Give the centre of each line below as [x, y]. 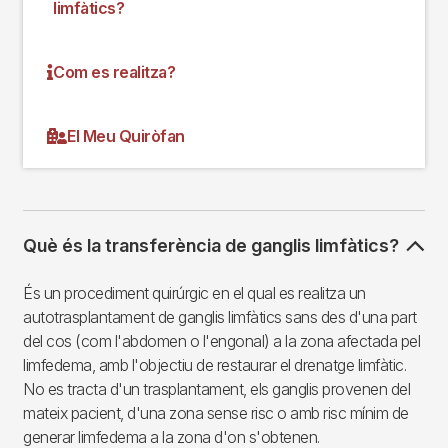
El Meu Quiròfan [126, 135]
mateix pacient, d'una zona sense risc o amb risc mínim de [216, 412]
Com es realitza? [114, 71]
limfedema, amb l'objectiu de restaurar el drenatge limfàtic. [214, 364]
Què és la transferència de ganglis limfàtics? [211, 245]
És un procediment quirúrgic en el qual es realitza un [194, 292]
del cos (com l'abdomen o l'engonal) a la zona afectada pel [221, 340]
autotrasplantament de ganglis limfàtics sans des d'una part [220, 316]
